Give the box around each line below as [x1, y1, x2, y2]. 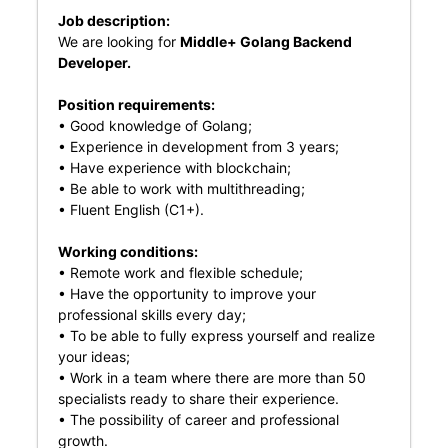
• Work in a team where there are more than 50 [57, 369, 366, 386]
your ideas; [57, 348, 130, 365]
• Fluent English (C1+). [57, 201, 204, 218]
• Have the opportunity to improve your [57, 285, 316, 302]
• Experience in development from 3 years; [57, 138, 339, 155]
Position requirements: [57, 96, 215, 113]
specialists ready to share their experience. [57, 390, 339, 407]
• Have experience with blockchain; [57, 159, 291, 176]
